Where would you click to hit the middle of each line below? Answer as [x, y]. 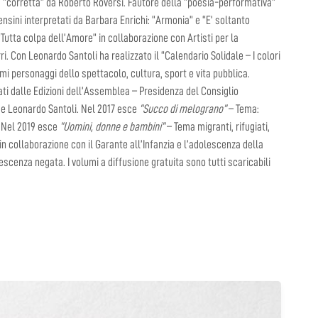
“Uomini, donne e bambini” [113, 127]
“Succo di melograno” [183, 109]
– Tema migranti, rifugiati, [218, 127]
